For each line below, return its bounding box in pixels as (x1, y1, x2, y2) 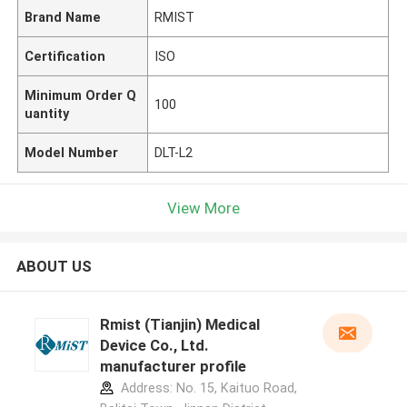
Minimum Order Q (25, 87, 137, 103)
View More (167, 198, 240, 217)
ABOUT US (15, 257, 92, 276)
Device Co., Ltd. (99, 336, 209, 355)
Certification (25, 48, 106, 64)
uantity (25, 105, 70, 121)
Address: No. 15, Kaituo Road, (116, 381, 297, 396)
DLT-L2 (154, 144, 194, 160)
